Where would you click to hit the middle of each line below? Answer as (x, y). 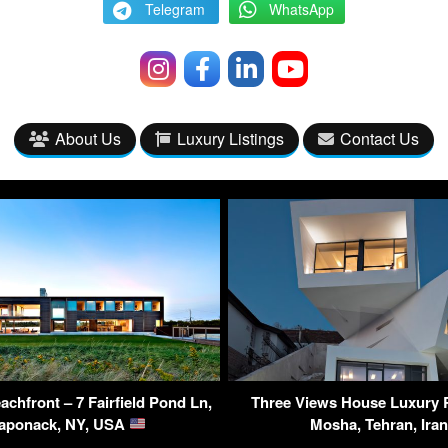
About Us (88, 138)
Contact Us (379, 138)
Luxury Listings (230, 138)
